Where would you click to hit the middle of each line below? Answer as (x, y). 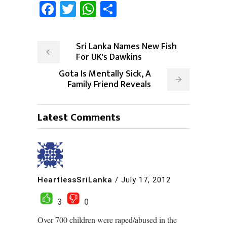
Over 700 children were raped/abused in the (107, 219)
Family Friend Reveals (109, 84)
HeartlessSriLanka (75, 180)
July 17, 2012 (146, 180)
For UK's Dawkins (109, 57)
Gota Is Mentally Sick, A (105, 74)
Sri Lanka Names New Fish (126, 46)
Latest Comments (79, 117)
